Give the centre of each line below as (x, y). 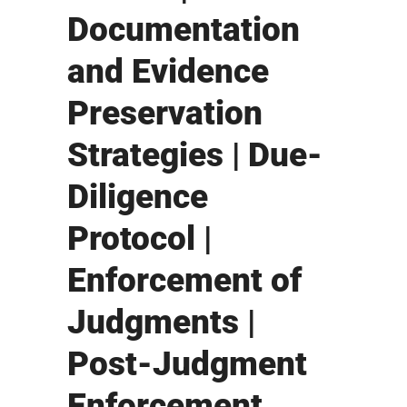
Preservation (165, 113)
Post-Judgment (187, 363)
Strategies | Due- (195, 154)
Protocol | (139, 238)
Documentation (184, 29)
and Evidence (168, 71)
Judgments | (161, 322)
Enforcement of (184, 280)
